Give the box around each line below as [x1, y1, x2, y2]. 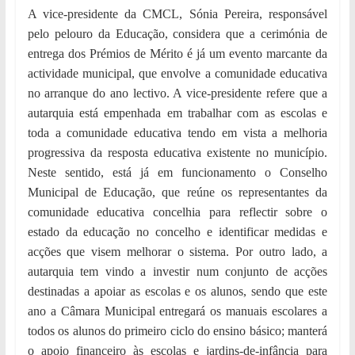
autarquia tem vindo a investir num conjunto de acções [27, 265, 328, 279]
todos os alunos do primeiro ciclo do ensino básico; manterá [27, 324, 328, 338]
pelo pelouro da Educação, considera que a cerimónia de [27, 27, 328, 41]
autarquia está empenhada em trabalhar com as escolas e [27, 106, 328, 120]
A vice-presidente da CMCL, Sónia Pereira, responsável [27, 7, 328, 21]
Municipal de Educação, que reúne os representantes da [27, 185, 328, 200]
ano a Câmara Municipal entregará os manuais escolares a [27, 304, 328, 319]
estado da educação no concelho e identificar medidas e [27, 225, 328, 239]
